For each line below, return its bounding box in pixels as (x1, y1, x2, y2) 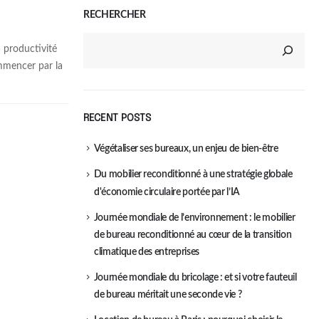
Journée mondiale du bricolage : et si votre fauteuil (93, 272, 297, 283)
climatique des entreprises (94, 246, 199, 257)
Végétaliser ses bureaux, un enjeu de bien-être (93, 143, 278, 154)
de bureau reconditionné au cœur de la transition (94, 229, 292, 240)
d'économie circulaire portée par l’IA (94, 187, 241, 197)
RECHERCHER (83, 9, 146, 20)
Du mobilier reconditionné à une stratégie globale (93, 169, 293, 180)
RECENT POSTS (83, 113, 151, 123)
